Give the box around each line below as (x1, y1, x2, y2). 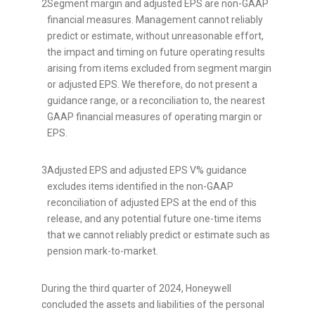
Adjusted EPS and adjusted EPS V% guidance (47, 165, 247, 176)
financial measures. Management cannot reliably (47, 14, 263, 26)
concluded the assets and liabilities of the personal (41, 299, 264, 311)
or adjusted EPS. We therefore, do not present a (47, 79, 257, 91)
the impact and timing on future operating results (47, 46, 265, 58)
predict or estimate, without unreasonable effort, (47, 30, 264, 42)
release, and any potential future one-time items (47, 213, 262, 225)
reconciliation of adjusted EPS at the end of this (47, 197, 257, 209)
